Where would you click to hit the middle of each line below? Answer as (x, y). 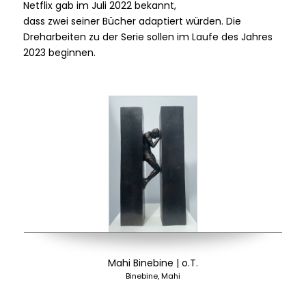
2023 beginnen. (59, 52)
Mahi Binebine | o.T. (153, 263)
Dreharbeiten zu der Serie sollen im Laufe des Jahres (148, 37)
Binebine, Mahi (153, 276)
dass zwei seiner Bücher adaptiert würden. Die (132, 21)
